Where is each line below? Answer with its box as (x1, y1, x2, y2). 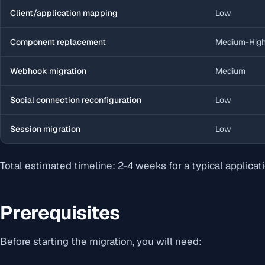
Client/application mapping (10, 7, 118, 18)
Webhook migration (10, 65, 86, 76)
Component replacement (10, 36, 106, 47)
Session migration (10, 123, 80, 134)
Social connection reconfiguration (10, 94, 141, 105)
